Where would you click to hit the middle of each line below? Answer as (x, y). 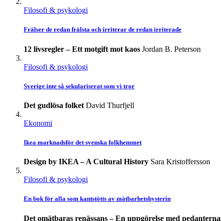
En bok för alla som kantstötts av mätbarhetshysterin (97, 199)
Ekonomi (38, 123)
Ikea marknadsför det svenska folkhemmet (83, 143)
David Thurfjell (110, 105)
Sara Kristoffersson (180, 162)
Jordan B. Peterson (171, 49)
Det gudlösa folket (54, 105)
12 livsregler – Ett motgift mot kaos (82, 49)
